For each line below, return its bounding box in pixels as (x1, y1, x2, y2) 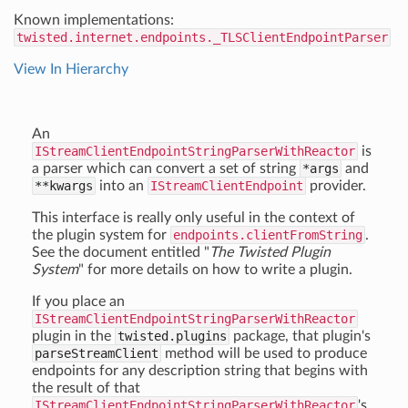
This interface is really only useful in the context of (32, 210, 355, 225)
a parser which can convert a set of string (32, 161, 300, 176)
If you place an (32, 294, 125, 309)
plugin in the (32, 329, 115, 343)
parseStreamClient (35, 346, 158, 361)
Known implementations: (14, 13, 174, 27)
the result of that (32, 381, 140, 395)
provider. (306, 178, 366, 193)
